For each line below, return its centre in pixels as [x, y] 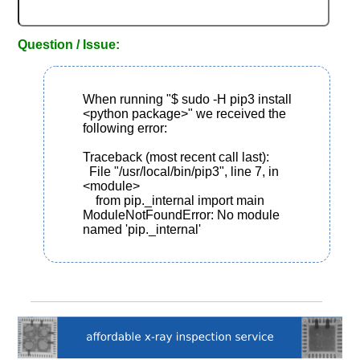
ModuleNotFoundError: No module [182, 215]
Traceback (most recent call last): [176, 157]
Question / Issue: [69, 45]
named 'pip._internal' [142, 229]
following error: [125, 128]
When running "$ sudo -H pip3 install [188, 99]
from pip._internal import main [90, 200]
